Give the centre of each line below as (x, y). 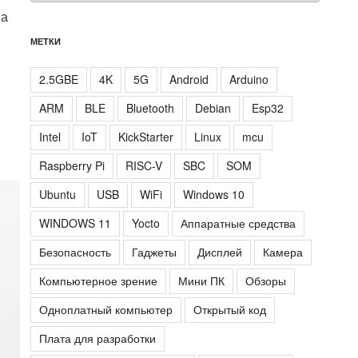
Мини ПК (202, 281)
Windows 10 (214, 195)
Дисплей (220, 252)
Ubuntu (58, 195)
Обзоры (266, 281)
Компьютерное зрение (99, 281)
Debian (213, 108)
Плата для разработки (98, 338)
